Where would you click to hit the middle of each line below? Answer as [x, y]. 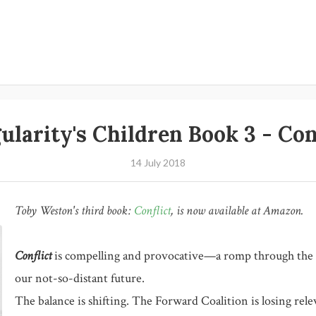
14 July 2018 [158, 162]
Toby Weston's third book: [74, 210]
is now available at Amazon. [238, 210]
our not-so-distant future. [81, 278]
